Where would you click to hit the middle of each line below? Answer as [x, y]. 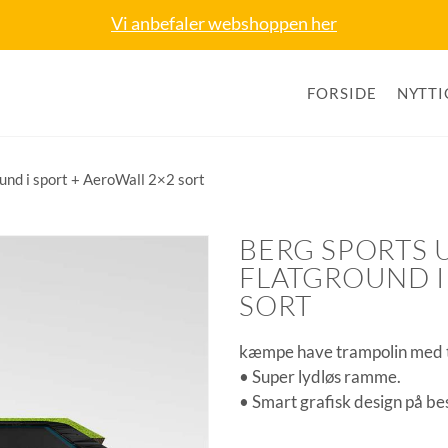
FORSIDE [342, 93]
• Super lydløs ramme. [320, 377]
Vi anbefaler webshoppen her [224, 23]
